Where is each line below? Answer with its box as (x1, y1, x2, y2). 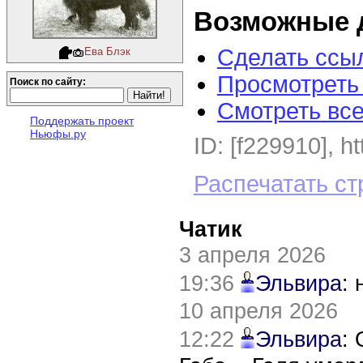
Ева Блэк (84, 45, 131, 58)
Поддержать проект (30, 113, 134, 127)
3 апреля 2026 (179, 242, 326, 267)
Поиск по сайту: (10, 76, 86, 87)
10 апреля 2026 (179, 298, 338, 323)
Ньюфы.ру (30, 126, 86, 140)
